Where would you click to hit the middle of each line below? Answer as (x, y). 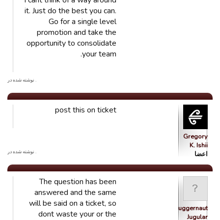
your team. (99, 54)
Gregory (195, 137)
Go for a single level (82, 22)
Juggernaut (192, 208)
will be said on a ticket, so (73, 203)
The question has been (78, 182)
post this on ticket (86, 110)
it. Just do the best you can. (70, 11)
